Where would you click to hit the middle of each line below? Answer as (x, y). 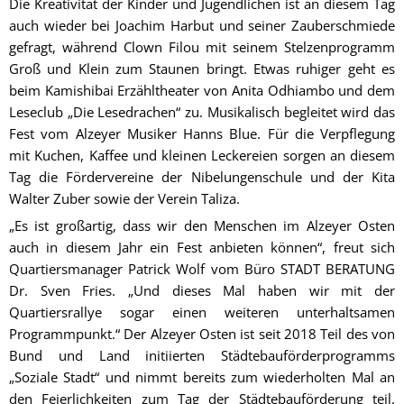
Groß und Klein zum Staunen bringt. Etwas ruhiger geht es (202, 68)
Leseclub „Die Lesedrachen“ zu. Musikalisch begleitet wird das (202, 111)
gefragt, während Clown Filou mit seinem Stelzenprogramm (202, 46)
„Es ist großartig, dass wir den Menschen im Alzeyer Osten (202, 225)
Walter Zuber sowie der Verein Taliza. (124, 198)
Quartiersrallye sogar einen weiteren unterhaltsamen (202, 312)
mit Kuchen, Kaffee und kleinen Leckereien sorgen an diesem (202, 155)
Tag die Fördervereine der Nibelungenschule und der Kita (202, 176)
